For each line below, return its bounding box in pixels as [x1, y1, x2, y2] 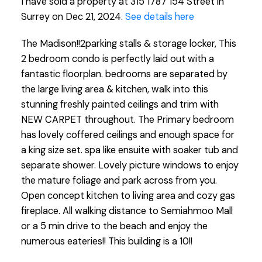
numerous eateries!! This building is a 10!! [20, 235, 192, 247]
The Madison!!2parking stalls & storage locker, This [20, 37, 236, 50]
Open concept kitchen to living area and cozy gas [20, 189, 235, 202]
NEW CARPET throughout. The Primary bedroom [20, 113, 234, 126]
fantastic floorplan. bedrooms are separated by [20, 67, 227, 80]
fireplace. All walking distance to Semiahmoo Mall [20, 204, 233, 217]
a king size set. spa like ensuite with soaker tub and [20, 143, 238, 156]
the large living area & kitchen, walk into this [20, 82, 208, 95]
